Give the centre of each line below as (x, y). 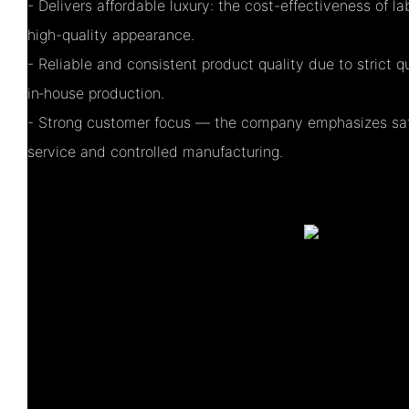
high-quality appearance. (111, 34)
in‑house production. (96, 93)
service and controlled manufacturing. (155, 151)
